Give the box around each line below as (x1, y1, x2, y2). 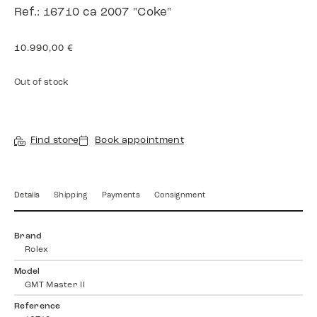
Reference (14, 302, 61, 311)
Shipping (54, 192, 88, 200)
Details (14, 192, 40, 200)
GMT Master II (25, 280, 85, 289)
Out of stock (14, 79, 69, 88)
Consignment (154, 192, 206, 200)
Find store (30, 136, 79, 146)
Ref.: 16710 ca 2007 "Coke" (14, 6, 171, 18)
